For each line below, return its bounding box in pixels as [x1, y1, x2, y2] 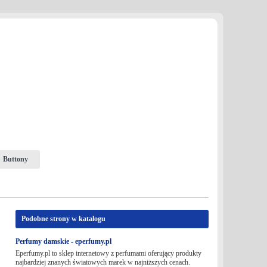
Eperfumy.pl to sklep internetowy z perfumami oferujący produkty [15, 249, 201, 257]
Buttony [2, 155, 28, 163]
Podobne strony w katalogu [21, 215, 105, 223]
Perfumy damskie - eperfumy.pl [15, 237, 111, 246]
